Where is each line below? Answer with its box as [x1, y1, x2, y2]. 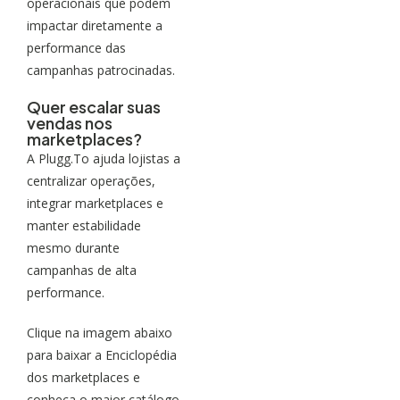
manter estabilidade [27, 216, 141, 234]
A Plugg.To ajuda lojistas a [27, 149, 180, 167]
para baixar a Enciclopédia [27, 346, 177, 363]
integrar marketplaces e [27, 194, 163, 212]
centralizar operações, [27, 171, 155, 189]
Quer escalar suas [27, 96, 161, 117]
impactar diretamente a [27, 16, 162, 34]
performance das [27, 38, 126, 56]
